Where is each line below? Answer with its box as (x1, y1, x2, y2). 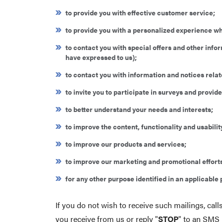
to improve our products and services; (65, 139, 186, 149)
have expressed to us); (65, 52, 137, 62)
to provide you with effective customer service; (65, 7, 215, 17)
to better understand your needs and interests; (65, 104, 213, 114)
